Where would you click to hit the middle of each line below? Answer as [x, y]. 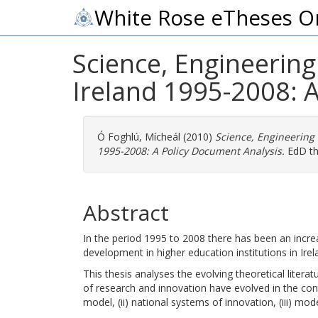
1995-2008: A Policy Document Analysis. [191, 151]
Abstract [126, 213]
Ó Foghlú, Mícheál [139, 137]
